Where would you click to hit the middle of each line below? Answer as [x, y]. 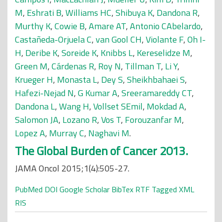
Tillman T [143, 66]
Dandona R [177, 13]
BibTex [122, 189]
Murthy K [33, 26]
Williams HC [88, 13]
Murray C [67, 133]
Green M [31, 66]
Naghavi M [109, 133]
